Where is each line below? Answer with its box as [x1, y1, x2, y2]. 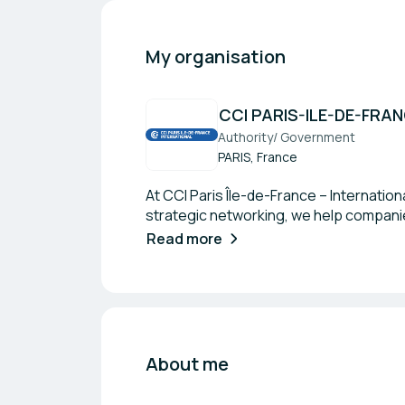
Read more [146, 229, 222, 249]
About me [146, 352, 229, 376]
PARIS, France [218, 148, 297, 165]
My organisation [146, 44, 286, 69]
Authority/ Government [218, 128, 355, 146]
